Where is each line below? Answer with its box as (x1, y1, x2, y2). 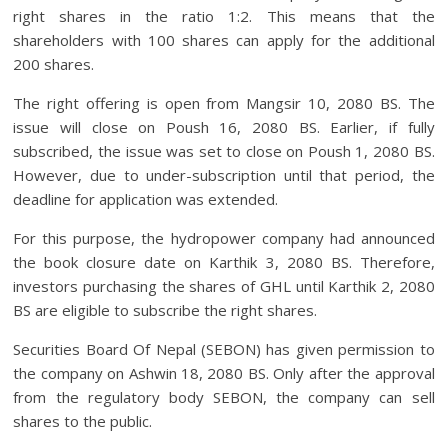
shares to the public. (13, 411, 153, 431)
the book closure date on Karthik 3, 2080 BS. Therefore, (13, 252, 435, 272)
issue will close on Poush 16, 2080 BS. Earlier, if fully (13, 117, 435, 137)
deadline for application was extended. (13, 189, 279, 209)
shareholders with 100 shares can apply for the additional (13, 30, 435, 50)
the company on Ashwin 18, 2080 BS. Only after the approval (13, 363, 435, 383)
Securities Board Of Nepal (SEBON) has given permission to (13, 339, 435, 359)
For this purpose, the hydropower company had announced (13, 228, 435, 248)
